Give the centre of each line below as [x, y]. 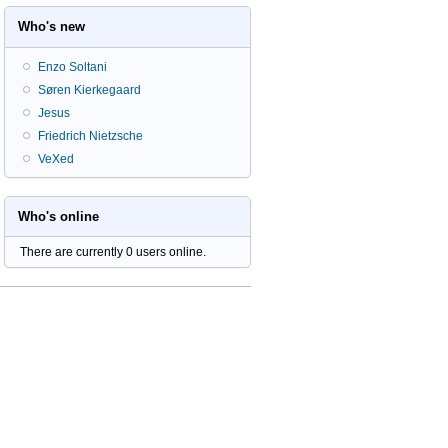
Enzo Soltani [72, 66]
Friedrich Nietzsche [90, 135]
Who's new [52, 26]
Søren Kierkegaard [89, 89]
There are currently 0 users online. [113, 252]
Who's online [59, 216]
